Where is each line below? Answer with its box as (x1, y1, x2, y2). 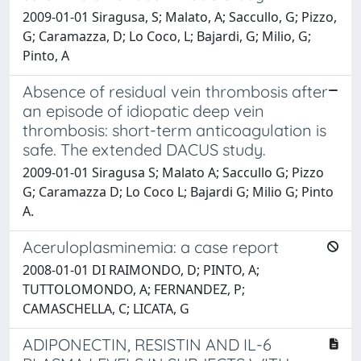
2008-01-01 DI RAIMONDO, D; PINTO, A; (23, 260, 259, 279)
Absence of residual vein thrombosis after (23, 81, 328, 102)
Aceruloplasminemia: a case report (23, 236, 279, 257)
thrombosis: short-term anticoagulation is (23, 119, 326, 140)
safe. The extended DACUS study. (23, 139, 266, 160)
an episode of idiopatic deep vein (23, 100, 264, 121)
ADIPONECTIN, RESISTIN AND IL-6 (23, 334, 272, 355)
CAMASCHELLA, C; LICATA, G (23, 299, 189, 317)
